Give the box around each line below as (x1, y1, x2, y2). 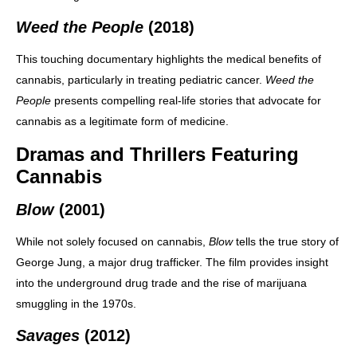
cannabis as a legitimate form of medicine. (16, 114, 229, 127)
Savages (16, 326, 80, 344)
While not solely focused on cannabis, (16, 234, 209, 248)
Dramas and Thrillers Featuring (16, 143, 299, 165)
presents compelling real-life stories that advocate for (51, 93, 321, 107)
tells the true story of (233, 234, 339, 248)
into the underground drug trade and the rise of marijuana (16, 276, 307, 289)
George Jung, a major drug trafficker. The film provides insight (16, 255, 328, 269)
